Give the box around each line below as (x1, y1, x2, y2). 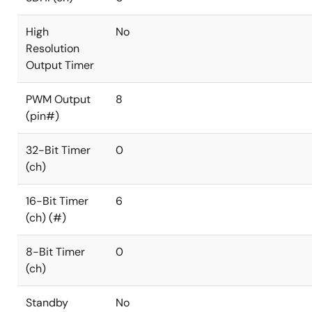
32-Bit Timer (26, 143, 91, 157)
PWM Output (26, 92, 91, 107)
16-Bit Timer (26, 194, 88, 208)
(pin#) (26, 109, 59, 123)
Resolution (26, 41, 79, 56)
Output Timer (26, 58, 94, 72)
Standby (26, 295, 68, 310)
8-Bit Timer (26, 244, 85, 259)
